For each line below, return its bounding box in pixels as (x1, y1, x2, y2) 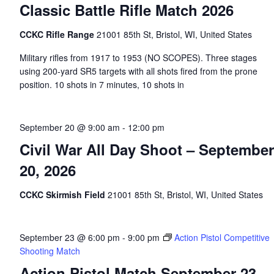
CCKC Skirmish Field (19, 188, 108, 201)
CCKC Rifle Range (19, 28, 97, 40)
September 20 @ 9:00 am (19, 121, 120, 133)
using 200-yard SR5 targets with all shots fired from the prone (19, 65, 257, 77)
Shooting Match (19, 245, 80, 257)
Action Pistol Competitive (174, 231, 270, 243)
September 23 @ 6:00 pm (19, 231, 120, 243)
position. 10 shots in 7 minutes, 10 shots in (19, 78, 184, 91)
